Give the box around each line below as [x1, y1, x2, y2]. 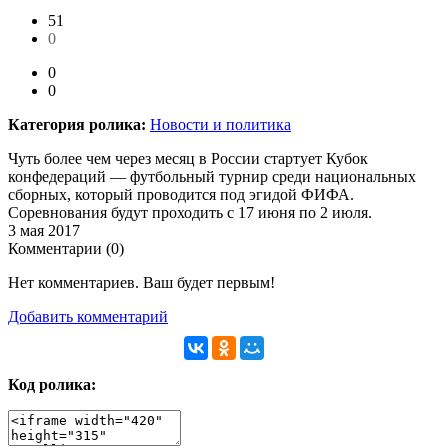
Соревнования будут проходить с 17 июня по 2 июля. [8, 204, 372, 222]
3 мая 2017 [8, 222, 80, 240]
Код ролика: [8, 376, 96, 394]
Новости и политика [150, 116, 291, 134]
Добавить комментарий [8, 308, 168, 326]
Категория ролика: [8, 116, 146, 134]
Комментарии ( [8, 240, 111, 258]
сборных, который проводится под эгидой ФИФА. [8, 186, 354, 204]
